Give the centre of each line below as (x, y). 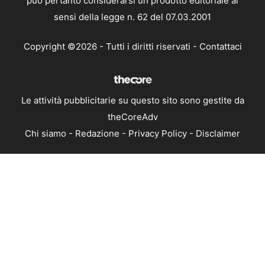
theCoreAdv (132, 117)
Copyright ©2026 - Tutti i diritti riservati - (111, 47)
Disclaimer (218, 134)
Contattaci (220, 47)
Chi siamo (46, 134)
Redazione (97, 134)
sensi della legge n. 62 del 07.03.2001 (132, 17)
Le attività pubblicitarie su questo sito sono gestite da (132, 101)
